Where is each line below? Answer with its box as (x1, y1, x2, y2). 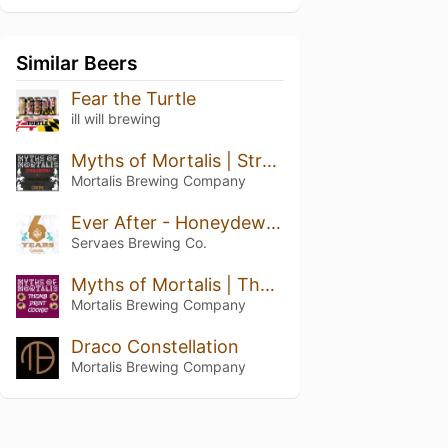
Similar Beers (16, 51, 138, 75)
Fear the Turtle (70, 88, 196, 109)
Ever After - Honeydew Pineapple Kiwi (265, 211, 281, 233)
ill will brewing (70, 110, 161, 127)
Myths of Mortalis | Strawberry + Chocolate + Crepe (261, 149, 277, 171)
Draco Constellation (70, 335, 239, 357)
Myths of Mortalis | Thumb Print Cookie (259, 273, 275, 295)
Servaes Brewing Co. (70, 233, 207, 251)
